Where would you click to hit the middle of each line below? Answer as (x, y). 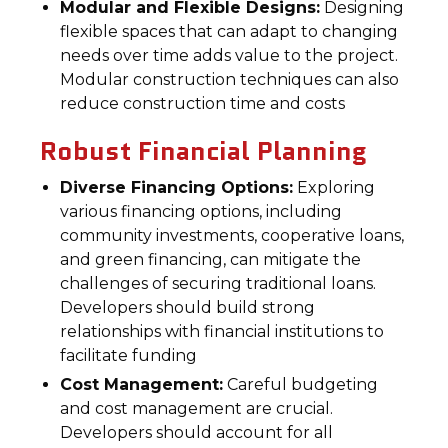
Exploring (334, 187)
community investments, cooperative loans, (232, 235)
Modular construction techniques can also (230, 79)
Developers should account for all (197, 432)
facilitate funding (129, 355)
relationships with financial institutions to (222, 331)
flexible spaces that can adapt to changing (229, 31)
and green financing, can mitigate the (211, 259)
